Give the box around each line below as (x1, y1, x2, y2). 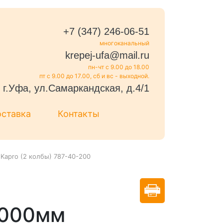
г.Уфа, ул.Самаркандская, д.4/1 (2, 83, 149, 94)
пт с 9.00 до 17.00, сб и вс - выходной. (39, 72, 149, 80)
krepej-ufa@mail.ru (65, 50, 149, 61)
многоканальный (99, 39, 149, 47)
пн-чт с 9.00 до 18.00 (88, 63, 149, 71)
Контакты (58, 108, 100, 119)
